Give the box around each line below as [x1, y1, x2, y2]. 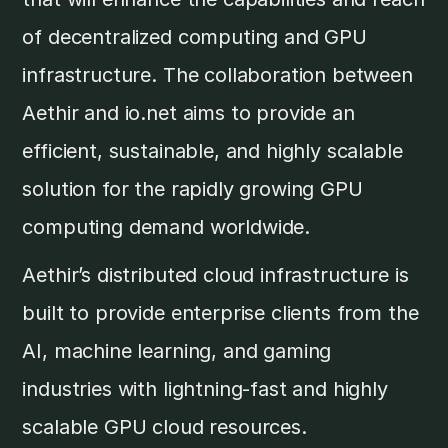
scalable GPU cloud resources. [22, 415, 313, 440]
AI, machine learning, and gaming [22, 339, 332, 364]
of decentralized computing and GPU [22, 25, 367, 50]
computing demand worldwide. [22, 215, 311, 240]
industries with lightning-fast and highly [22, 377, 388, 402]
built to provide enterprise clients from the [22, 301, 419, 326]
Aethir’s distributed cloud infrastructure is [22, 263, 409, 288]
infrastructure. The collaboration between [22, 63, 413, 88]
